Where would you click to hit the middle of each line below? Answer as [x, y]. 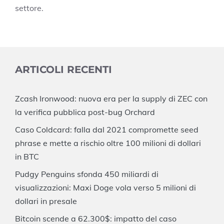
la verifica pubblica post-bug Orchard [85, 112]
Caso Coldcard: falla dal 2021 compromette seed [107, 130]
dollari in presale [46, 201]
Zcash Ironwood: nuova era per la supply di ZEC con [111, 99]
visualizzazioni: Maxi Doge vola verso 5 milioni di [105, 188]
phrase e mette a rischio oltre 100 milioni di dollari [108, 143]
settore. [29, 8]
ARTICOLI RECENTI [63, 70]
